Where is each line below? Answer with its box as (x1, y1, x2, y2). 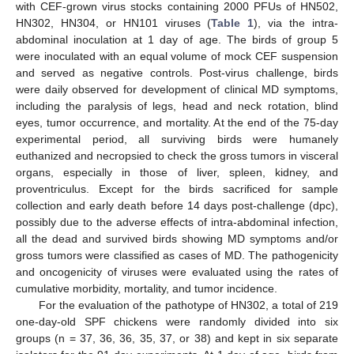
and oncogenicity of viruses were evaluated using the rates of (16, 265, 338, 278)
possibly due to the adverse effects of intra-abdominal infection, (16, 215, 338, 228)
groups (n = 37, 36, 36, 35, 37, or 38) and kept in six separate (16, 331, 338, 345)
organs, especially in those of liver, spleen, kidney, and (16, 165, 338, 179)
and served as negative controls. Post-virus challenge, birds (16, 66, 338, 79)
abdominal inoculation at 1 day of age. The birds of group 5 (16, 32, 338, 46)
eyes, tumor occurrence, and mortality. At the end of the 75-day (16, 115, 338, 129)
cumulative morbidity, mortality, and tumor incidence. (16, 281, 277, 295)
